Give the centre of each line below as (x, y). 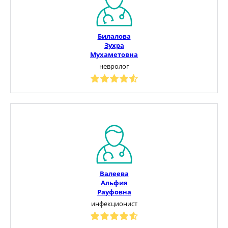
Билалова (114, 36)
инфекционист (114, 203)
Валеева (114, 173)
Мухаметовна (114, 54)
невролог (114, 66)
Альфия (114, 182)
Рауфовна (114, 192)
